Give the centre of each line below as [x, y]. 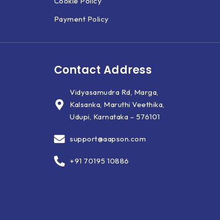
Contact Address [103, 70]
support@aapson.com [108, 139]
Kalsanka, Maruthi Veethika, [117, 104]
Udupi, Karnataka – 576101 [115, 117]
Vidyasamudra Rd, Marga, [114, 92]
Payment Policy [81, 19]
